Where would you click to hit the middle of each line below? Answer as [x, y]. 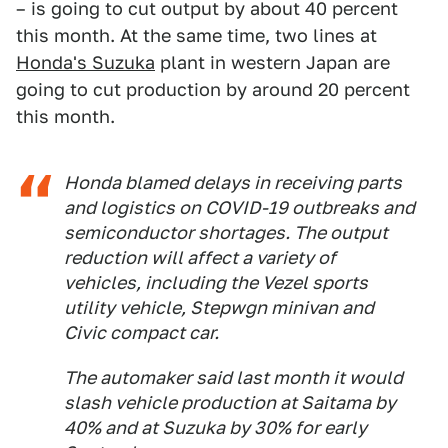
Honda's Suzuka [85, 63]
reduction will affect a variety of [200, 258]
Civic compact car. [141, 333]
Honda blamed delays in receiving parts [233, 183]
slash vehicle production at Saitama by [230, 403]
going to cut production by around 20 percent [213, 90]
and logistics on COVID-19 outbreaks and [239, 208]
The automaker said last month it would [233, 378]
